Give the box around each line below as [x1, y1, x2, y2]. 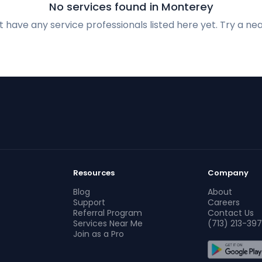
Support [73, 196, 106, 208]
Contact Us [207, 207, 254, 219]
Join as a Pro [73, 228, 125, 240]
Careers [207, 196, 240, 208]
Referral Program [73, 207, 143, 219]
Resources [73, 167, 115, 178]
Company [207, 167, 249, 178]
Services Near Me [73, 218, 143, 229]
